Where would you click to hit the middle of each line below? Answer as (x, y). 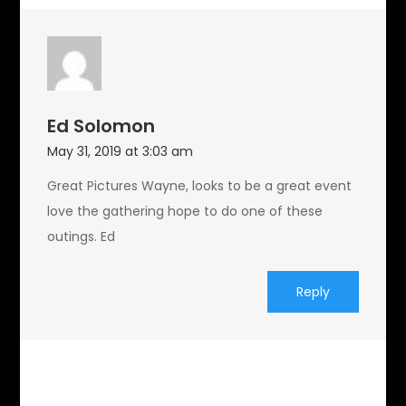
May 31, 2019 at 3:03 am (121, 151)
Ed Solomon (101, 126)
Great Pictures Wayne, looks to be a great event (200, 186)
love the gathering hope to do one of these (185, 211)
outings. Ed (82, 237)
